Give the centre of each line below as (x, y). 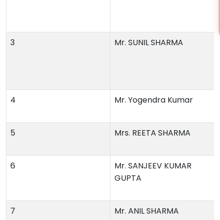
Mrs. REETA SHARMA (152, 133)
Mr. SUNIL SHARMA (149, 42)
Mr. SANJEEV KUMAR (153, 166)
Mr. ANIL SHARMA (147, 211)
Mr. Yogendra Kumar (154, 100)
